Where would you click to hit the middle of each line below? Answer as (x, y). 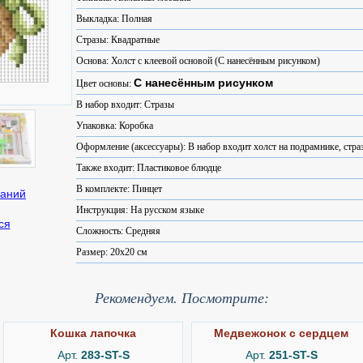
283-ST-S (105, 355)
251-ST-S (293, 355)
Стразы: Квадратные (118, 40)
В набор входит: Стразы (125, 105)
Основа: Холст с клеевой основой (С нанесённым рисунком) (198, 61)
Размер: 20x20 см (112, 252)
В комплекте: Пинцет (119, 189)
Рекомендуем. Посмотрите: (181, 298)
